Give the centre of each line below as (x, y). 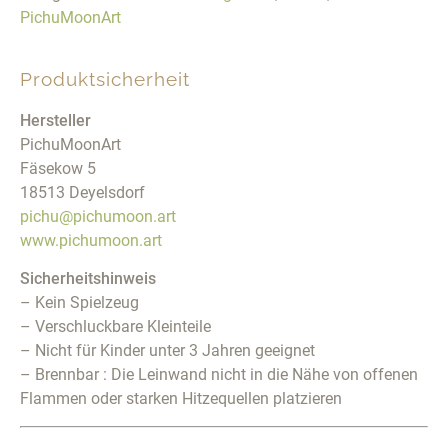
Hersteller (55, 120)
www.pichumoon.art (91, 240)
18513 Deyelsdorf (82, 192)
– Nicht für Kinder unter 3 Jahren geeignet (167, 351)
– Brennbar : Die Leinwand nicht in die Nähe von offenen (219, 375)
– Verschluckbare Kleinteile (115, 327)
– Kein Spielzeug (79, 303)
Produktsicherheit (105, 78)
